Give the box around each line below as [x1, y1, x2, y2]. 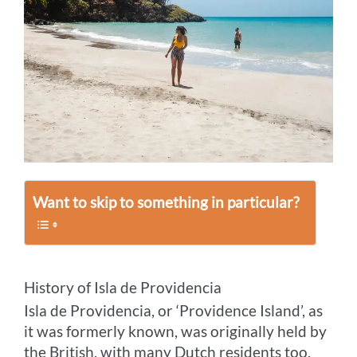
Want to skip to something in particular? [33, 192, 300, 211]
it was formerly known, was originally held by [24, 322, 328, 341]
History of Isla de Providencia [24, 278, 222, 297]
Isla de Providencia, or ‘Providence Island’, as [24, 301, 324, 320]
